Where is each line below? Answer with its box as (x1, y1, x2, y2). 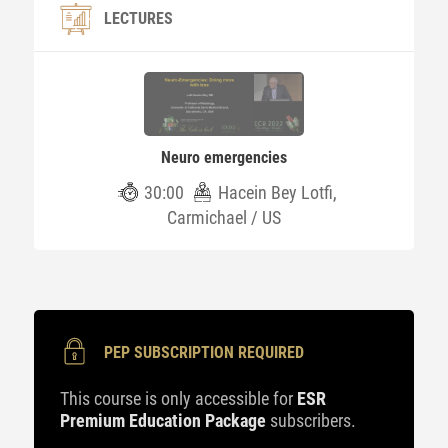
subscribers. (265, 410, 356, 431)
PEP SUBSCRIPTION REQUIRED (103, 343, 304, 362)
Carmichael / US (166, 207, 281, 228)
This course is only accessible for (59, 388, 297, 409)
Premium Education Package (59, 410, 266, 431)
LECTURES (103, 9, 173, 28)
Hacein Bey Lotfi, (218, 182, 338, 203)
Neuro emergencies (160, 148, 287, 167)
